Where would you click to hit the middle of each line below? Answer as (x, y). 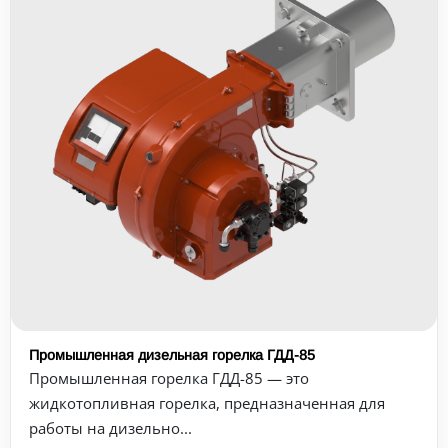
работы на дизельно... (110, 428)
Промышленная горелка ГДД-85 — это (169, 378)
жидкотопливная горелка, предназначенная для (207, 403)
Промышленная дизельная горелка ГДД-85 (172, 355)
